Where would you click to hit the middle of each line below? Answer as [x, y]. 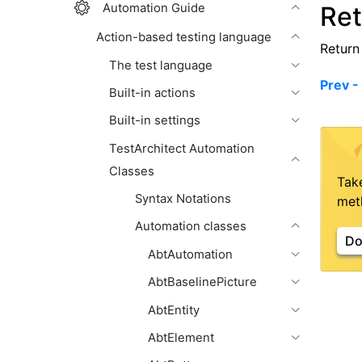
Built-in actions [152, 93]
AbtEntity [174, 310]
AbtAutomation [190, 254]
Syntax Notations [183, 199]
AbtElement [181, 337]
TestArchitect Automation [182, 148]
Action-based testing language [184, 38]
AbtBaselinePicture [202, 282]
